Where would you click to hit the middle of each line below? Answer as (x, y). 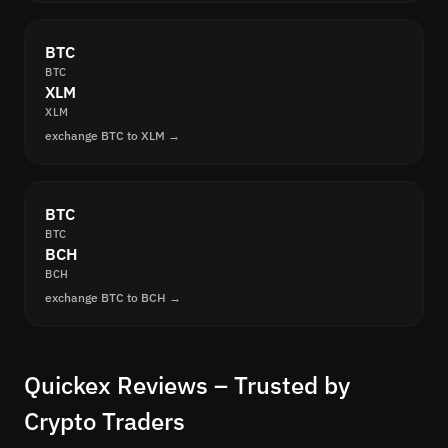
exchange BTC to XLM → (112, 136)
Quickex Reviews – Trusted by (187, 385)
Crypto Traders (104, 421)
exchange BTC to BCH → (113, 298)
